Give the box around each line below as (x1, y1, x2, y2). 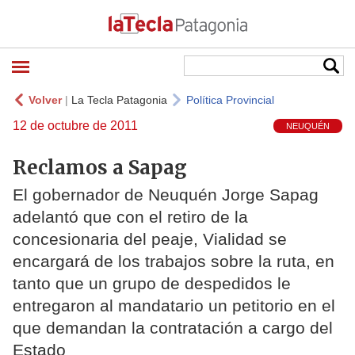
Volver (29, 94, 62, 106)
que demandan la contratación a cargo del (13, 319, 333, 338)
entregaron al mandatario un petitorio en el (13, 296, 335, 315)
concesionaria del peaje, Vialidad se (13, 230, 287, 249)
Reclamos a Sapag (13, 155, 187, 180)
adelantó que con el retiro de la (13, 208, 248, 227)
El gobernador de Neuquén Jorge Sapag (13, 185, 319, 204)
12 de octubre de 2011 (13, 119, 138, 132)
